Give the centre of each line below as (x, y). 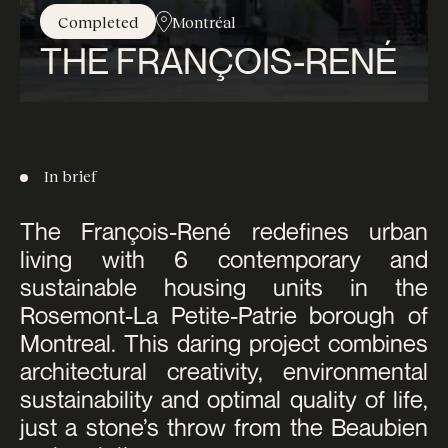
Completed (98, 21)
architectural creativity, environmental (224, 371)
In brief (70, 175)
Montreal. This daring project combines (224, 343)
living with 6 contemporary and (224, 259)
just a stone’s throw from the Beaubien (224, 427)
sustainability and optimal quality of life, (224, 399)
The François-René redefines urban (224, 231)
